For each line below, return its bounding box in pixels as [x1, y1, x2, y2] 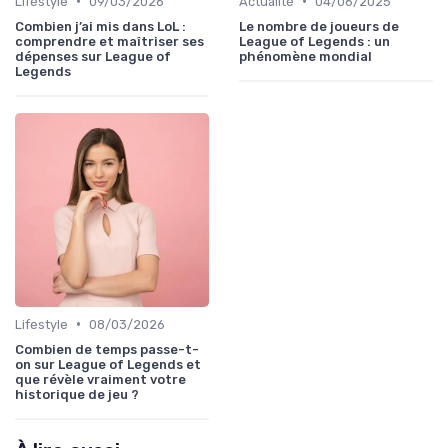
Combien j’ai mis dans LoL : [15, 18, 186, 34]
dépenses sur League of [15, 48, 171, 64]
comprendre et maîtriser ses [15, 33, 204, 49]
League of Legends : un [239, 33, 390, 49]
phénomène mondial [239, 48, 372, 64]
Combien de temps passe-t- [15, 341, 199, 357]
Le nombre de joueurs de [239, 18, 399, 34]
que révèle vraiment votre [15, 371, 186, 387]
